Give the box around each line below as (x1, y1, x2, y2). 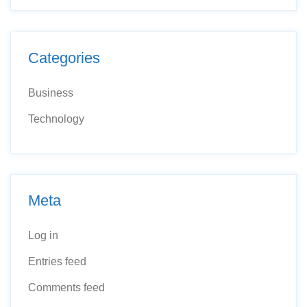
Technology (28, 113, 84, 125)
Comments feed (28, 282, 105, 293)
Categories (28, 49, 100, 66)
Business (28, 87, 73, 99)
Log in (28, 230, 58, 241)
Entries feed (28, 256, 86, 267)
